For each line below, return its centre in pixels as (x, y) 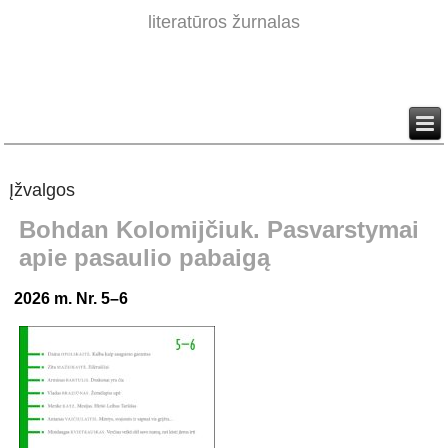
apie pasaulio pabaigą (145, 258)
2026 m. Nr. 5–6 (71, 299)
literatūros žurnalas (224, 22)
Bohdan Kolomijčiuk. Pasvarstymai (219, 230)
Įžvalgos (42, 190)
